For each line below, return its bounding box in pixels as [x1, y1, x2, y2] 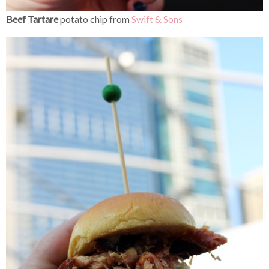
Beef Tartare [6, 13, 58, 25]
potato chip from [58, 13, 131, 25]
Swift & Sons [131, 13, 183, 25]
